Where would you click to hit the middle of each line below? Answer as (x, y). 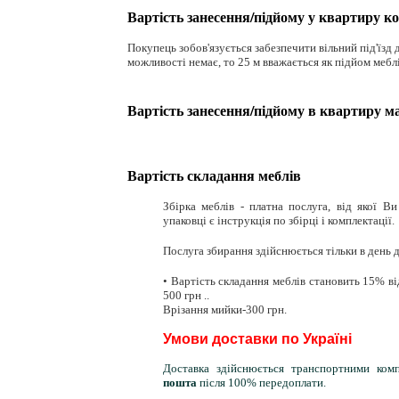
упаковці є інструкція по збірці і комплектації (277, 220)
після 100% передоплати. (263, 382)
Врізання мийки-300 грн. (225, 309)
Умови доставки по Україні (257, 338)
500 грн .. (186, 295)
